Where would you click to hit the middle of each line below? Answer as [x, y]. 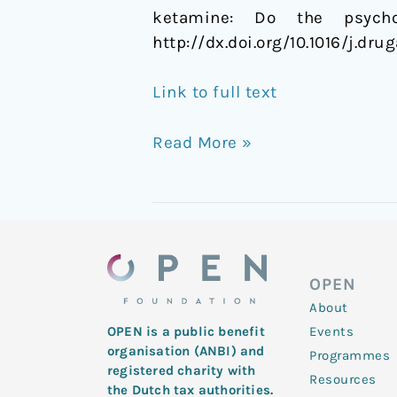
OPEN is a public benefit [186, 332]
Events [331, 331]
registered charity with [182, 371]
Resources [343, 379]
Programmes [350, 355]
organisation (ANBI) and [186, 351]
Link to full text [215, 93]
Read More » [202, 142]
